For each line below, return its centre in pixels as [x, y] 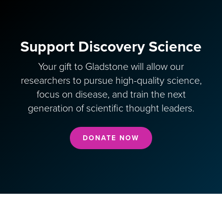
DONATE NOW [111, 138]
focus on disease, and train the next [111, 95]
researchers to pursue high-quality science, [111, 81]
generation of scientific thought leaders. [111, 109]
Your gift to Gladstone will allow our [111, 67]
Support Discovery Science [111, 47]
